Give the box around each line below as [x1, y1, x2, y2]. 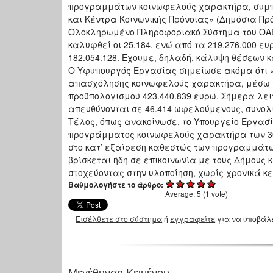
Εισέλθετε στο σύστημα [76, 213, 163, 224]
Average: [165, 188, 197, 199]
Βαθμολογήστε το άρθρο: [68, 179, 165, 191]
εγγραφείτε [170, 213, 216, 224]
